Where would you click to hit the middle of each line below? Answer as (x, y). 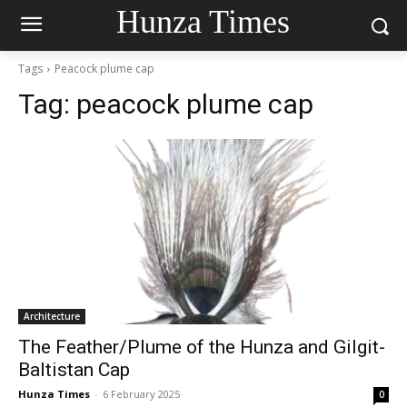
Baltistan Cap (74, 370)
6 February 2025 (141, 394)
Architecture (52, 316)
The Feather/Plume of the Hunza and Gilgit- (202, 347)
